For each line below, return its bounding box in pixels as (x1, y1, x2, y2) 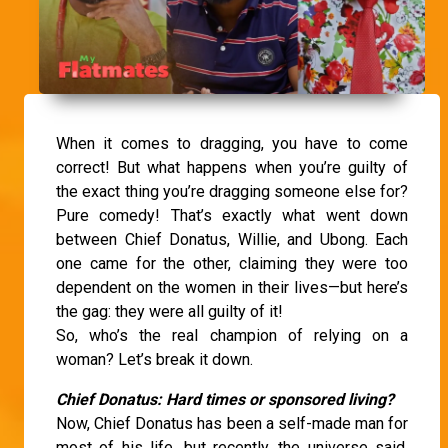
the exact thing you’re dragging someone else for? (56, 182, 408, 202)
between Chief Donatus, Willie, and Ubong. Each (56, 230, 408, 250)
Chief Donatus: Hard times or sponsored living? (56, 390, 394, 410)
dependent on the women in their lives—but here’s (56, 278, 408, 298)
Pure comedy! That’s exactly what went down (56, 206, 408, 226)
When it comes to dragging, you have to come (56, 134, 408, 154)
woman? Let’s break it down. (56, 350, 253, 370)
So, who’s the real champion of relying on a (56, 326, 408, 346)
